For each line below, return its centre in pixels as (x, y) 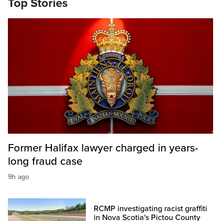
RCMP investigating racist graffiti (151, 208)
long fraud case (45, 161)
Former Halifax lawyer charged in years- (103, 148)
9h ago (18, 177)
